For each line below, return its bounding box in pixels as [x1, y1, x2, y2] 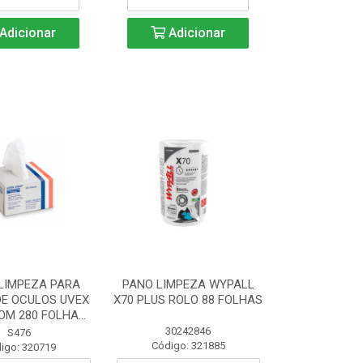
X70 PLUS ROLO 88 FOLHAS [113, 293, 263, 307]
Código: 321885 [151, 340, 225, 352]
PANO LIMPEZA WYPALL [122, 277, 254, 292]
